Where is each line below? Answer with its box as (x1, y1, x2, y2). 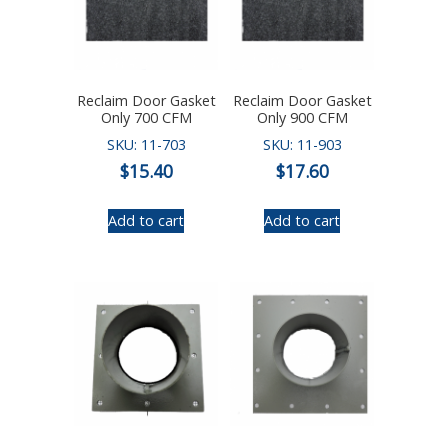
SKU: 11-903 (262, 135, 342, 155)
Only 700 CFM (100, 107, 192, 127)
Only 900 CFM (256, 107, 348, 127)
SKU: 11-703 (106, 135, 186, 155)
